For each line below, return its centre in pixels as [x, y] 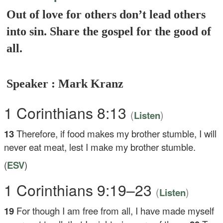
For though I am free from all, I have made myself [115, 211]
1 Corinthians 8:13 [67, 113]
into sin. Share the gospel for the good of [109, 31]
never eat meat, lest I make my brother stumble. [100, 147]
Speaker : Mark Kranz [65, 84]
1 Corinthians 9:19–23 [80, 190]
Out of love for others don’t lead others [106, 14]
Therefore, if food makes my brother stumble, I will [117, 133]
